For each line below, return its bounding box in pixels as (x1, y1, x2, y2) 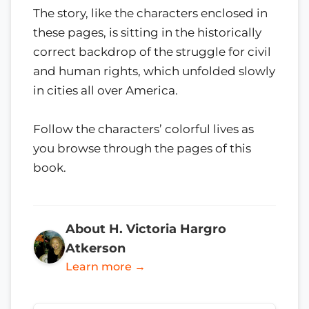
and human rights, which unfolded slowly (33, 63, 275, 78)
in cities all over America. (33, 83, 178, 97)
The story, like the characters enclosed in (33, 6, 268, 20)
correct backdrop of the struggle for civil (33, 44, 271, 59)
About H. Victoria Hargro (65, 221, 226, 236)
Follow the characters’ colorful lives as (33, 121, 254, 136)
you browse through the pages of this (33, 141, 251, 155)
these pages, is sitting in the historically (33, 25, 261, 39)
